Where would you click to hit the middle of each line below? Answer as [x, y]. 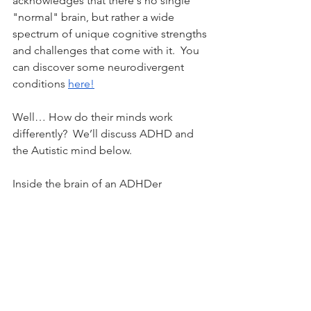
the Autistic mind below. [72, 151]
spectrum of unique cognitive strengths [111, 34]
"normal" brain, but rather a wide [95, 17]
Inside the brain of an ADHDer [87, 184]
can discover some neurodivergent [100, 67]
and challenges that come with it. [96, 51]
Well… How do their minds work [94, 117]
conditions [40, 84]
